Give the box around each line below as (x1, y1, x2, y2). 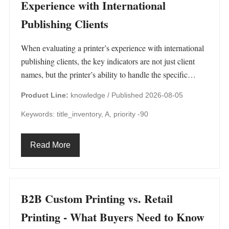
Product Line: (21, 91, 68, 99)
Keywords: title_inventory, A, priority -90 (21, 110, 148, 118)
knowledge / (68, 91, 111, 99)
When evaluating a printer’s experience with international (21, 42, 204, 53)
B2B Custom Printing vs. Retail (21, 190, 173, 207)
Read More (30, 141, 71, 149)
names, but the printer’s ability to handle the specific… (21, 69, 196, 80)
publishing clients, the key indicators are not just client (21, 56, 195, 66)
